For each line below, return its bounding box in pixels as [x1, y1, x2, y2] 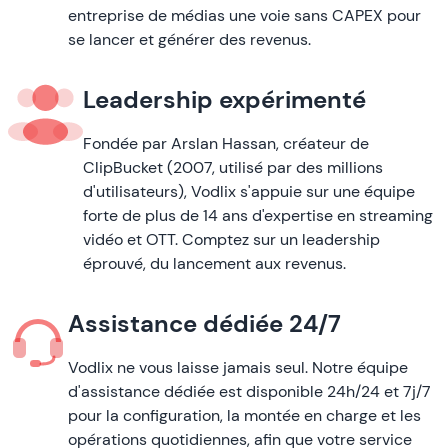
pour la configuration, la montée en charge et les [68, 404, 421, 426]
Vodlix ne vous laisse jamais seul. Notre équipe [68, 356, 408, 378]
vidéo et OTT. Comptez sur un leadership [83, 228, 380, 250]
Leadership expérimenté [83, 83, 366, 115]
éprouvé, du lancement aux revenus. [83, 252, 346, 274]
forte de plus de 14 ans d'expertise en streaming [83, 204, 433, 226]
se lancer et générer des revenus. [68, 28, 311, 50]
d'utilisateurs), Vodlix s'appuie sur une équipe [83, 180, 415, 202]
